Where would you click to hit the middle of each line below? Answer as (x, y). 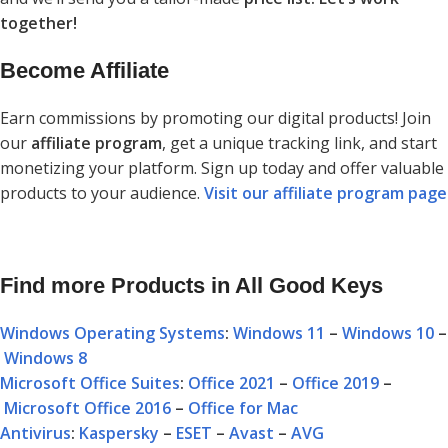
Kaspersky (119, 432)
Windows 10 (388, 332)
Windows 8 (45, 357)
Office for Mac (243, 407)
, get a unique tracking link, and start (299, 142)
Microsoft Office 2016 (87, 407)
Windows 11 (279, 332)
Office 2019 (335, 382)
